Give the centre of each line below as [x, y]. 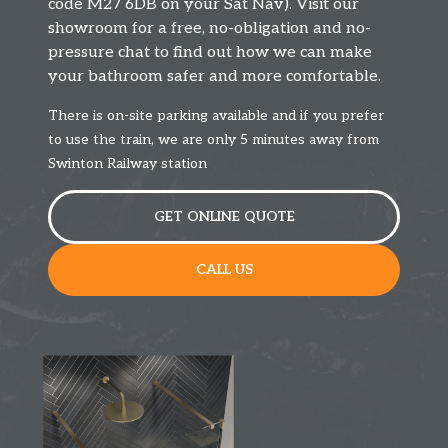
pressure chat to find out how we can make [210, 53]
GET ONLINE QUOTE [224, 217]
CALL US [224, 270]
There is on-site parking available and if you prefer [216, 115]
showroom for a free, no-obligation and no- [209, 29]
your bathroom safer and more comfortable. [216, 77]
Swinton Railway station [127, 163]
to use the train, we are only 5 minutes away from [213, 139]
